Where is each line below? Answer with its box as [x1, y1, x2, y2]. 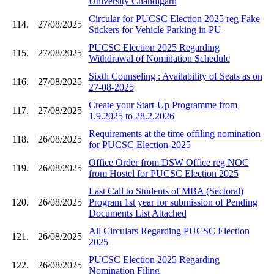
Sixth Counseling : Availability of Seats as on [88, 70, 262, 81]
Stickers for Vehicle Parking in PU [88, 24, 221, 35]
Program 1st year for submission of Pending [88, 196, 257, 207]
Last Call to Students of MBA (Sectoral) [88, 185, 243, 196]
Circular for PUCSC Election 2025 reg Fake [88, 13, 260, 24]
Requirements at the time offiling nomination [88, 128, 261, 139]
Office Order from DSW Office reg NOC [88, 157, 249, 168]
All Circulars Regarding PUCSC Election [88, 225, 250, 236]
